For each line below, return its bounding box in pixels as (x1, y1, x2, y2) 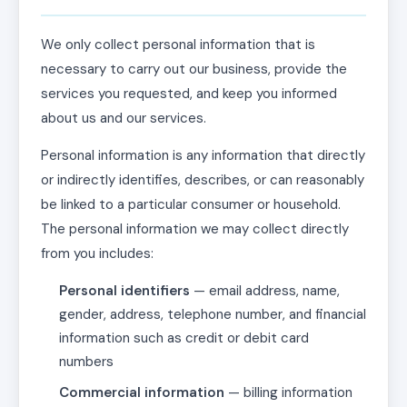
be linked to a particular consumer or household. (41, 195, 341, 213)
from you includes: (41, 244, 154, 263)
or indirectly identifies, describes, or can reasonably (41, 171, 364, 189)
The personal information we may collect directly (41, 220, 349, 238)
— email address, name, (190, 282, 340, 300)
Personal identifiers (59, 282, 190, 300)
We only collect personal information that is (41, 35, 315, 54)
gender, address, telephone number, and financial (59, 305, 366, 323)
